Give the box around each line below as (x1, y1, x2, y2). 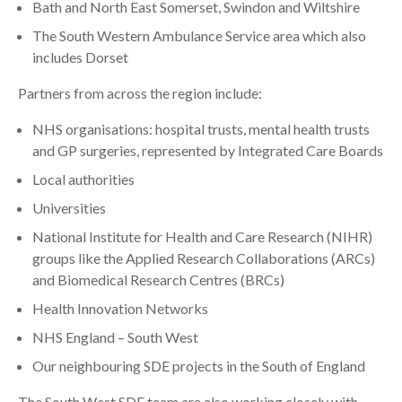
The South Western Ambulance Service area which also (32, 27, 366, 44)
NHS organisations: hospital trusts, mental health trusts (32, 120, 370, 137)
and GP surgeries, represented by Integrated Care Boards (32, 142, 383, 159)
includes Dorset (32, 48, 128, 66)
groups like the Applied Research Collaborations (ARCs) (32, 249, 375, 267)
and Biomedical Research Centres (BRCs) (32, 271, 284, 288)
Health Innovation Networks (32, 300, 208, 317)
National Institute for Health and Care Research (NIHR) (32, 228, 372, 245)
